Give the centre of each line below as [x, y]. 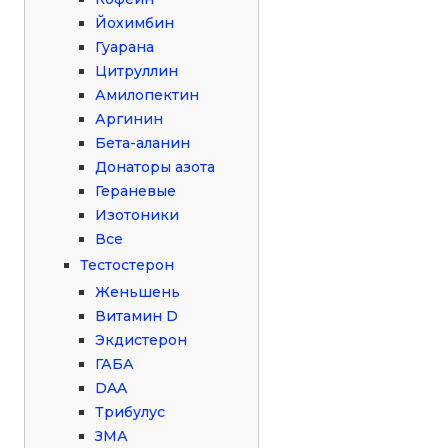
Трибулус [130, 411]
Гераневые [136, 190]
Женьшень [138, 291]
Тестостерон [127, 264]
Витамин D [137, 315]
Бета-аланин [143, 142]
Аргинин [129, 118]
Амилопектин [147, 94]
